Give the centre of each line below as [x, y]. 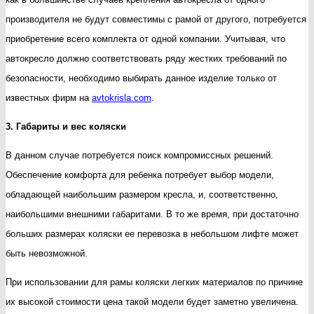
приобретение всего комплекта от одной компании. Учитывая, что [145, 39]
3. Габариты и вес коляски [66, 126]
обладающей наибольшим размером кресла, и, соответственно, [142, 194]
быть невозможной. [47, 253]
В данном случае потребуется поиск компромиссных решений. [139, 155]
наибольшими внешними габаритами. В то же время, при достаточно [152, 214]
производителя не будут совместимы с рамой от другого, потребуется [156, 19]
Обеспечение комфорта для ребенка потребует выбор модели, [140, 175]
